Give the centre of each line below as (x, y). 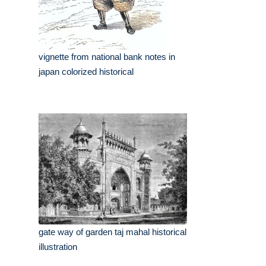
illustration (58, 247)
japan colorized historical (86, 72)
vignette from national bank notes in (107, 57)
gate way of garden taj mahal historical (113, 232)
